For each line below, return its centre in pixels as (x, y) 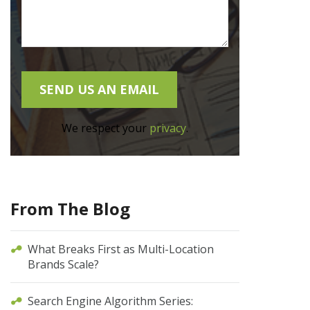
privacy (168, 128)
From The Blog (71, 209)
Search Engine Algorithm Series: (111, 301)
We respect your (106, 128)
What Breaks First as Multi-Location (121, 249)
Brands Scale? (64, 264)
